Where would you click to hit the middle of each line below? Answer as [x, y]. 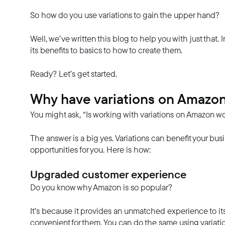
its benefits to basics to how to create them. [106, 50]
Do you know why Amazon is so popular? [101, 187]
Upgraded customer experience [108, 174]
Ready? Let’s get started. [74, 74]
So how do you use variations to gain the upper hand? [125, 15]
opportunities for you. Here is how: [90, 149]
